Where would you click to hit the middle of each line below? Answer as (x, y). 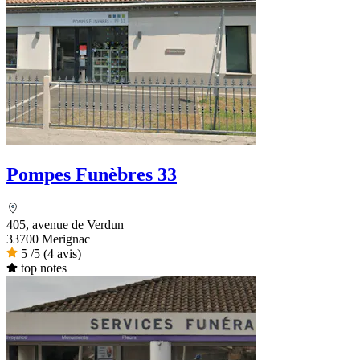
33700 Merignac (48, 239)
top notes (43, 268)
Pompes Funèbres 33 (92, 174)
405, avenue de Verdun (65, 224)
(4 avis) (62, 253)
